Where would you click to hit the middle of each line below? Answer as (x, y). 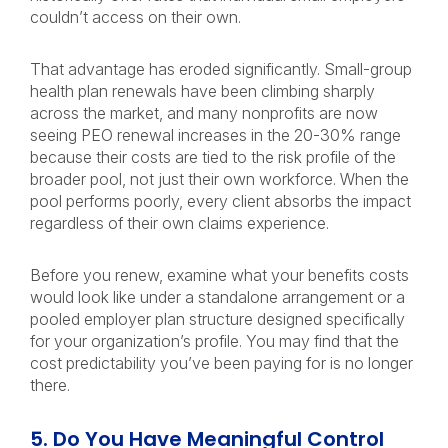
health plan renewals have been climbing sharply (202, 91)
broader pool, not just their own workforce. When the (219, 179)
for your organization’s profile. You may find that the (214, 341)
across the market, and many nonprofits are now (204, 113)
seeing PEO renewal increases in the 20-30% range (215, 135)
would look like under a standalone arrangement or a (217, 297)
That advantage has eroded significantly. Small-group (221, 69)
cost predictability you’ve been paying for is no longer (221, 363)
